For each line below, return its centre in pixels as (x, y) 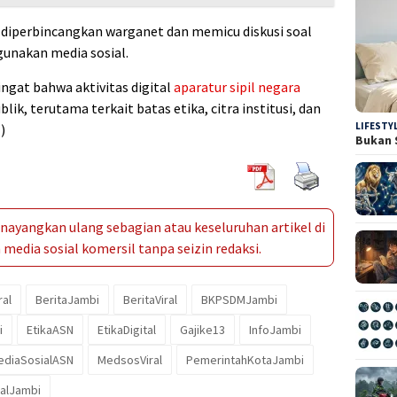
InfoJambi (275, 330)
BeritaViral (150, 300)
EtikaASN (50, 330)
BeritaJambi (67, 300)
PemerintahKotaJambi (245, 360)
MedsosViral (130, 360)
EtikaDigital (127, 330)
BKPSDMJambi (239, 300)
